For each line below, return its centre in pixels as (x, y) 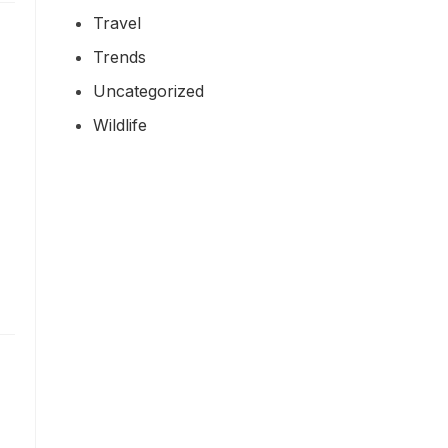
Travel (117, 22)
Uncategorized (148, 90)
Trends (119, 56)
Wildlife (120, 124)
